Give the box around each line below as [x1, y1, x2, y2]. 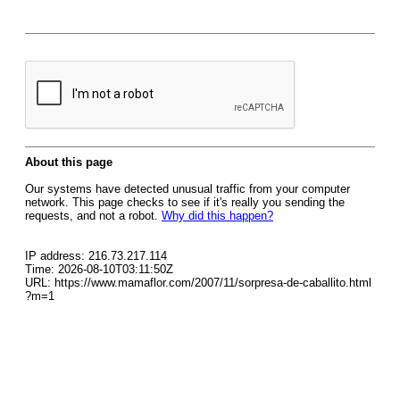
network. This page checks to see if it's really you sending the [25, 196, 345, 209]
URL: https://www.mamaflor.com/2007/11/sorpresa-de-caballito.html [25, 276, 371, 289]
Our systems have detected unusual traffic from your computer [25, 182, 350, 196]
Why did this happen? [162, 209, 273, 222]
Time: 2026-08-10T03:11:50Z [25, 262, 173, 276]
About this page [25, 155, 112, 169]
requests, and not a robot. [25, 209, 162, 222]
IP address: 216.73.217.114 [25, 249, 167, 262]
